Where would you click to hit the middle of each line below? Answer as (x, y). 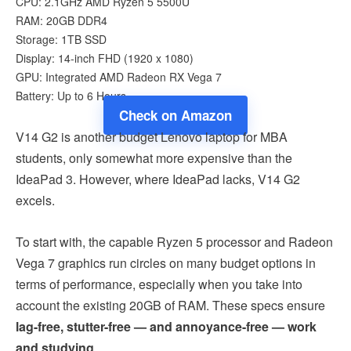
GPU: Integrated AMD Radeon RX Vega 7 (119, 76)
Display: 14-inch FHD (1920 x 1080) (105, 58)
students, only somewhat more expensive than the (154, 157)
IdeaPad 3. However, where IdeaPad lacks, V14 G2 (158, 179)
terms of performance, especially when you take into (159, 284)
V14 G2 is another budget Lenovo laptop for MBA (152, 136)
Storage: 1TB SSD (61, 39)
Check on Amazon (175, 115)
